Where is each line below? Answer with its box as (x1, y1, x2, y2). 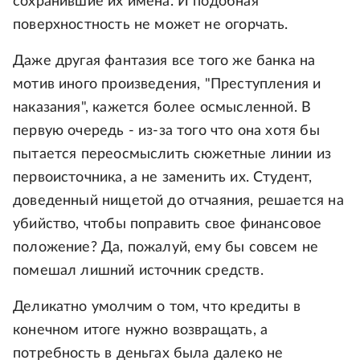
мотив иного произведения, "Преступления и (13, 76, 321, 92)
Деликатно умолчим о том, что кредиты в (13, 299, 301, 314)
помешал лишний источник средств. (13, 263, 264, 278)
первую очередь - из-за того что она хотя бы (13, 123, 320, 138)
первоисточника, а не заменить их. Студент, (13, 170, 313, 185)
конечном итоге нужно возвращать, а (13, 322, 268, 337)
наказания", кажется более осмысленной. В (13, 100, 312, 115)
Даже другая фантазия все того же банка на (13, 53, 316, 68)
